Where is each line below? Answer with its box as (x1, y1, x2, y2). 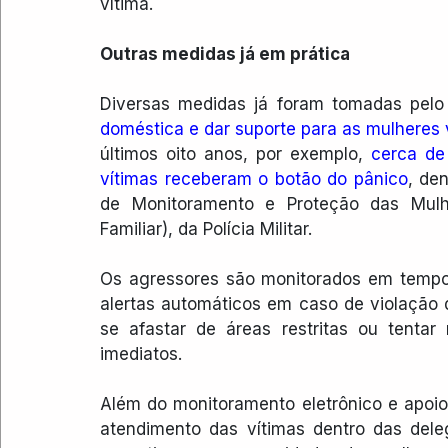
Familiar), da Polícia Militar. (100, 218, 312, 239)
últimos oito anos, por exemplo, (100, 143, 372, 164)
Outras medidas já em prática (100, 43, 350, 64)
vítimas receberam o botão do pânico (100, 168, 408, 189)
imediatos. (100, 343, 182, 364)
